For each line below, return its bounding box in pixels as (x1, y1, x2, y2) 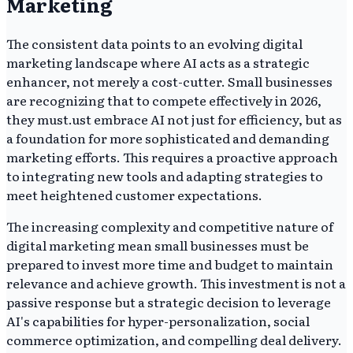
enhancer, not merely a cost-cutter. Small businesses (6, 72, 333, 91)
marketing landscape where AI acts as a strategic (6, 53, 310, 72)
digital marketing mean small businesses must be (6, 236, 309, 255)
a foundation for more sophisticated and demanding (6, 128, 329, 148)
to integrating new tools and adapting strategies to (6, 166, 323, 186)
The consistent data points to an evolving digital (6, 34, 303, 54)
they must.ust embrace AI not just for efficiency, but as (6, 110, 342, 129)
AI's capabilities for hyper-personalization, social (6, 311, 310, 331)
